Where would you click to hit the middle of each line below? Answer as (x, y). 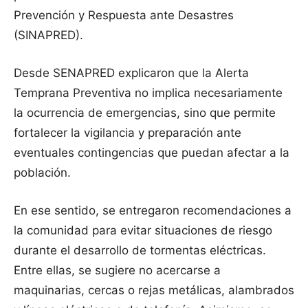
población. (42, 173)
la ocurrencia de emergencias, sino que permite (145, 113)
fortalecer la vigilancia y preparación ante (128, 133)
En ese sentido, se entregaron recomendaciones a (153, 211)
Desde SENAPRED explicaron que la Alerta (131, 73)
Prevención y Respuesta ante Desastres (124, 15)
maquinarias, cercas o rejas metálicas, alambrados (154, 290)
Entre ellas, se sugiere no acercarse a (117, 271)
